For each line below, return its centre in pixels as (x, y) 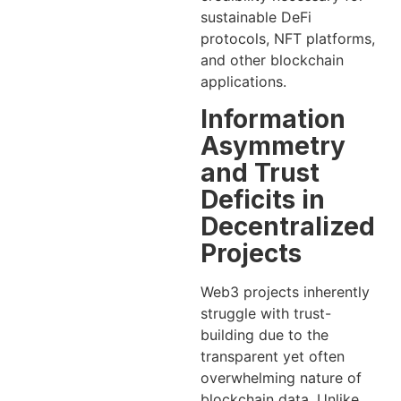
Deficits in (263, 199)
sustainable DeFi (256, 17)
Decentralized (288, 226)
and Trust (260, 172)
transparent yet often (273, 356)
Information (273, 119)
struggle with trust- (266, 313)
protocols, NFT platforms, (288, 39)
